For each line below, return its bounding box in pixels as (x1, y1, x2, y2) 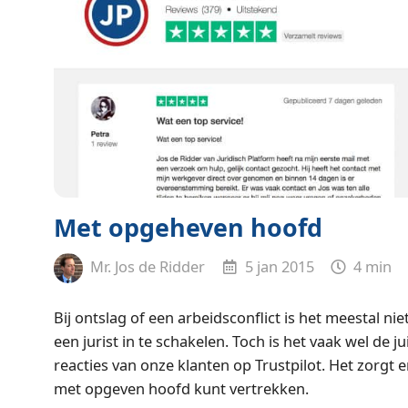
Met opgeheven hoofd (53, 209, 322, 244)
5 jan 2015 (240, 256, 314, 278)
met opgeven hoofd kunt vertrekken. (53, 377, 309, 399)
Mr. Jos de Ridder (87, 256, 206, 278)
